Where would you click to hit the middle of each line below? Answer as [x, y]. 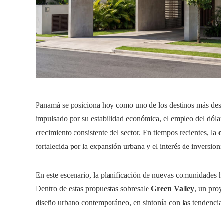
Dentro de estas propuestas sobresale [93, 188]
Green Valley [173, 188]
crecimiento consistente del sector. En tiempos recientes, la [127, 132]
